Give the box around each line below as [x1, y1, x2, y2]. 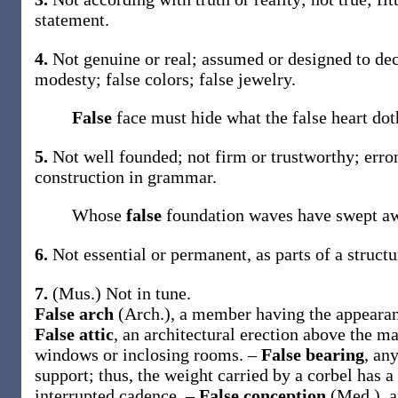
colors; [145, 69, 199, 89]
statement [35, 10, 105, 29]
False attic [35, 324, 114, 344]
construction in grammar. [35, 167, 217, 187]
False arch [35, 304, 118, 323]
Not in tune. [106, 283, 191, 303]
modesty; [35, 69, 106, 89]
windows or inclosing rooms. [35, 345, 248, 364]
